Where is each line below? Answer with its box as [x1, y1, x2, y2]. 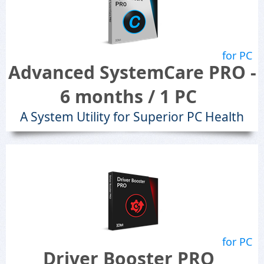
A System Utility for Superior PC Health [20, 108, 244, 125]
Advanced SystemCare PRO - [8, 60, 256, 84]
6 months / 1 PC [60, 84, 197, 108]
